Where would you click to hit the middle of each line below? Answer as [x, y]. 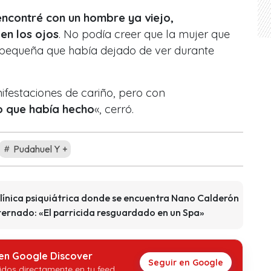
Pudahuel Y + [40, 149]
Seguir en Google [186, 263]
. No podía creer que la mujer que [144, 34]
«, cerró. [114, 109]
